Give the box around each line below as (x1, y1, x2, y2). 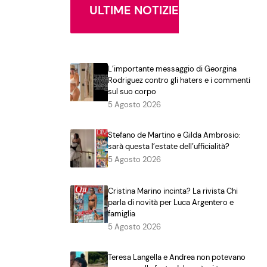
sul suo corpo (108, 86, 157, 97)
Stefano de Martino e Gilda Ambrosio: (108, 130, 241, 141)
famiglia (108, 208, 136, 219)
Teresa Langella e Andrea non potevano (108, 252, 246, 262)
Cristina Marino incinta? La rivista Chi (108, 185, 238, 196)
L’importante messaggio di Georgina (108, 64, 237, 74)
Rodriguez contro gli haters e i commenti (108, 75, 251, 86)
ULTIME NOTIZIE (89, 2, 179, 18)
